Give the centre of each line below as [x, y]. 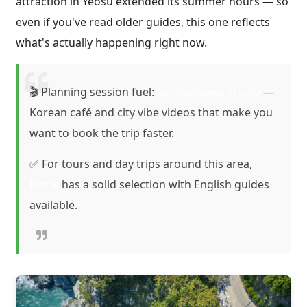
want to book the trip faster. [102, 133]
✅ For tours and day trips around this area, [141, 163]
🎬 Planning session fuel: [93, 92]
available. [53, 205]
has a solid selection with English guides [164, 184]
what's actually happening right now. [111, 42]
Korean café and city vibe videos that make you [151, 113]
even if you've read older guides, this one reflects [143, 22]
